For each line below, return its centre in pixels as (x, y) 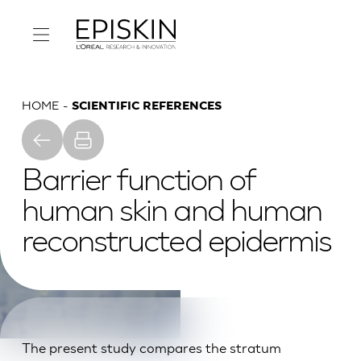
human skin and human (172, 213)
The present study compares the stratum (151, 348)
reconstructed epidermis (176, 243)
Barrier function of (139, 182)
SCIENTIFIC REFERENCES (147, 106)
